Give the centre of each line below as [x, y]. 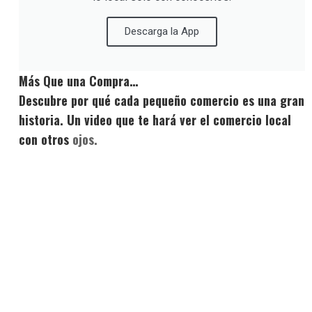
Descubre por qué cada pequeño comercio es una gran [162, 100]
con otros [44, 139]
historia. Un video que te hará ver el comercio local [155, 119]
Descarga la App [162, 31]
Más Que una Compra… [78, 80]
